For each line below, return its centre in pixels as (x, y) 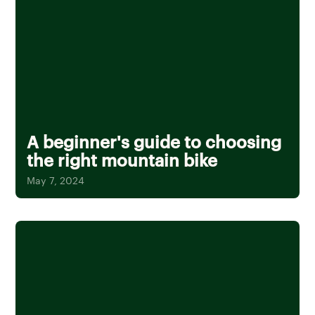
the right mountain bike (122, 160)
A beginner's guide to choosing (154, 142)
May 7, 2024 (56, 180)
